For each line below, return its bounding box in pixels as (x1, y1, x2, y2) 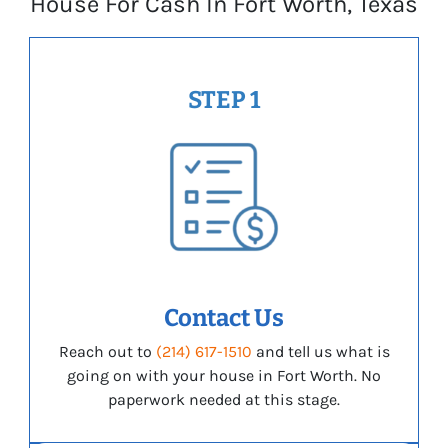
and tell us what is (251, 342, 390, 362)
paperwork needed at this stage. (108, 390, 340, 410)
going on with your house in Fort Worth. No (67, 366, 381, 386)
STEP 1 (188, 86, 260, 115)
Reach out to (58, 342, 156, 362)
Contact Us (164, 304, 284, 333)
